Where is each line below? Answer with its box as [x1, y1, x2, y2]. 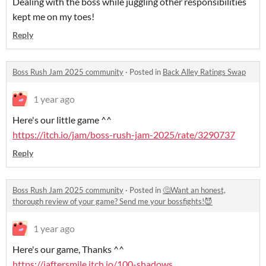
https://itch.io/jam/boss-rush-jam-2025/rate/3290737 [12, 129, 235, 141]
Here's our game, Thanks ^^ [12, 243, 124, 255]
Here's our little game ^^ [12, 114, 112, 126]
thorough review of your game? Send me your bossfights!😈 [12, 197, 213, 207]
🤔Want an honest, [163, 185, 226, 195]
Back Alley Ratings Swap [163, 67, 246, 77]
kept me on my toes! [12, 11, 94, 23]
